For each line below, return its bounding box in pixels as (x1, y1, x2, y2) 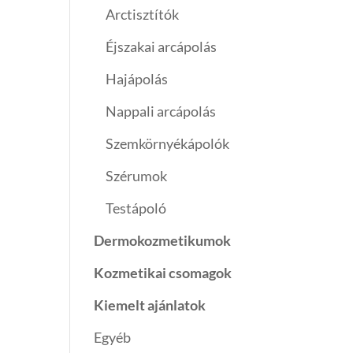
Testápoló (106, 199, 167, 217)
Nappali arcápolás (106, 102, 217, 121)
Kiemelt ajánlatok (94, 296, 206, 314)
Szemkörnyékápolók (106, 135, 230, 153)
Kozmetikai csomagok (94, 264, 232, 282)
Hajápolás (106, 70, 169, 88)
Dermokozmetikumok (94, 232, 232, 250)
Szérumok (106, 167, 168, 185)
